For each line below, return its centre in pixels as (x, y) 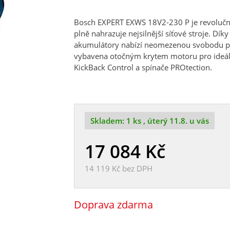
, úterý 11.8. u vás (176, 120)
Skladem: (108, 120)
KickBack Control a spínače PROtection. (143, 67)
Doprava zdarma (113, 204)
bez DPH (136, 168)
